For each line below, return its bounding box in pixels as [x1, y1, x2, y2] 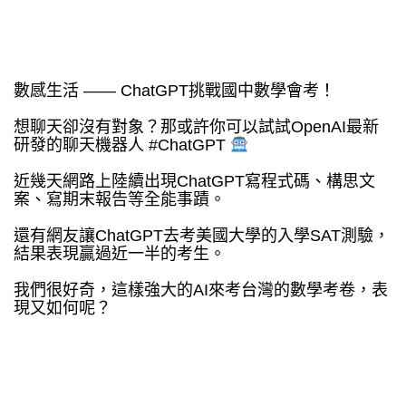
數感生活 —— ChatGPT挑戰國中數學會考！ [14, 82, 335, 100]
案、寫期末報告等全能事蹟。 [14, 190, 226, 209]
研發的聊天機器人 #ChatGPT [14, 136, 230, 155]
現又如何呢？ [14, 299, 111, 318]
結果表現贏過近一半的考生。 [14, 245, 226, 264]
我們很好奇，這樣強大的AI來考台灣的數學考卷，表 [14, 281, 388, 300]
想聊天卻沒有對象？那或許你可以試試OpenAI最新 [14, 118, 379, 136]
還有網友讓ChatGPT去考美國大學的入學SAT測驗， [14, 227, 390, 246]
